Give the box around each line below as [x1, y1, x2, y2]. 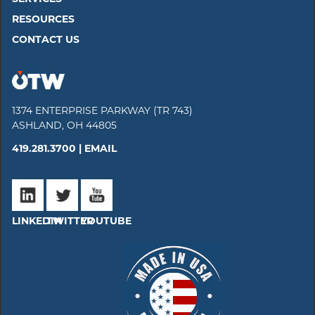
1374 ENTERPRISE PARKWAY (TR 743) [12, 103, 193, 117]
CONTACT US [12, 33, 79, 46]
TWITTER [46, 214, 94, 227]
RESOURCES [12, 13, 75, 26]
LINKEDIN [12, 214, 62, 227]
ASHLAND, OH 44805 [12, 118, 117, 131]
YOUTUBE [81, 214, 131, 227]
